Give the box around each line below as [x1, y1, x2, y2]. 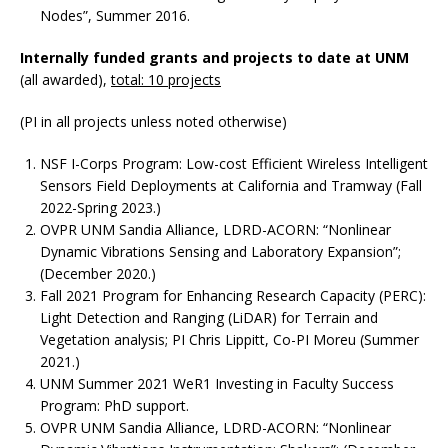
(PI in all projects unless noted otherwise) [20, 111, 287, 131]
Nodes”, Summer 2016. [40, 5, 190, 25]
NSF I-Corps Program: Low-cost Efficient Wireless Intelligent [40, 153, 428, 173]
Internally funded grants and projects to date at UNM [20, 47, 409, 67]
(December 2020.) [40, 263, 156, 283]
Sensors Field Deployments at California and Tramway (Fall [40, 175, 422, 195]
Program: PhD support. [40, 395, 189, 415]
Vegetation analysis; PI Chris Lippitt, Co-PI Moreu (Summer [40, 329, 419, 349]
